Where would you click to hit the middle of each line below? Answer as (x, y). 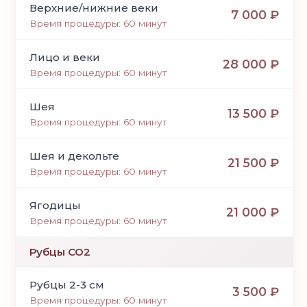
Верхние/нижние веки (94, 8)
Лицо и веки (65, 58)
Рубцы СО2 (60, 252)
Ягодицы (56, 206)
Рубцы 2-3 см (67, 285)
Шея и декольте (75, 156)
